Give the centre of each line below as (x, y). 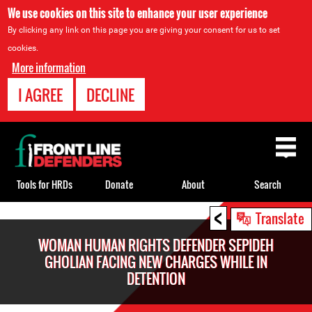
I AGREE (41, 95)
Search (268, 184)
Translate (280, 218)
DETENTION (156, 279)
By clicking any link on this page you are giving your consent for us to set (144, 30)
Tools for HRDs (44, 184)
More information (49, 68)
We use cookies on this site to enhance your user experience (138, 13)
